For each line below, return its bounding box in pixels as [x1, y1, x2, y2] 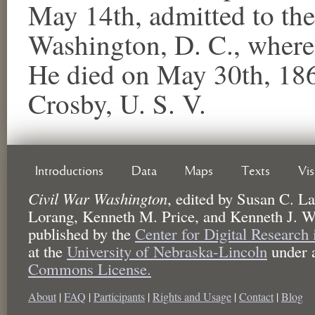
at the [28, 240, 67, 262]
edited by [172, 187, 237, 209]
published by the [28, 222, 135, 244]
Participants [94, 288, 145, 304]
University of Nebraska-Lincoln [67, 240, 267, 262]
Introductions [35, 164, 103, 179]
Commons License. [28, 257, 151, 279]
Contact [239, 288, 274, 304]
